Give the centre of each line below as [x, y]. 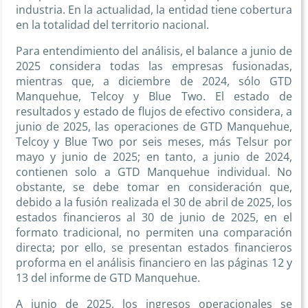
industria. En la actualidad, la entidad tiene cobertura [154, 10]
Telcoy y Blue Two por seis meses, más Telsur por [154, 142]
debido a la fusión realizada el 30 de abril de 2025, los [154, 202]
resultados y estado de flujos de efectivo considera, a [154, 112]
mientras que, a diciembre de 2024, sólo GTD [154, 81]
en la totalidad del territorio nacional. [112, 25]
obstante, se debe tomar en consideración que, [154, 187]
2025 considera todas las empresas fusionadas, [154, 66]
